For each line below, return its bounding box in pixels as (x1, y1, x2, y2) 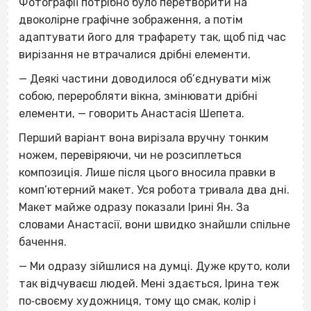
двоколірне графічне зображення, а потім (19, 13, 243, 27)
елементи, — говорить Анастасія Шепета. (19, 107, 244, 121)
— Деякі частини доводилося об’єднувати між (19, 72, 271, 86)
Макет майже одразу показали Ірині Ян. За (19, 201, 249, 215)
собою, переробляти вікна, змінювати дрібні (19, 90, 258, 103)
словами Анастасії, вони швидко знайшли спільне (19, 218, 290, 232)
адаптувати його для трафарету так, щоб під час (19, 31, 286, 44)
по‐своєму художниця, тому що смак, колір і (19, 294, 256, 308)
